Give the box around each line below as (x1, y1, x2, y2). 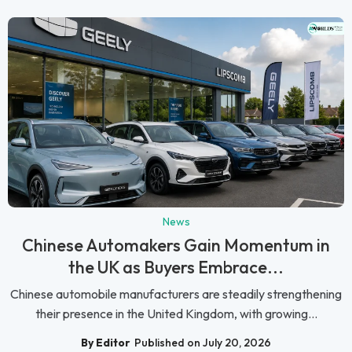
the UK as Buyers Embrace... (68, 255, 284, 278)
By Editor (81, 335, 130, 350)
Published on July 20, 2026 (134, 335, 271, 350)
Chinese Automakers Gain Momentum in (22, 233, 330, 256)
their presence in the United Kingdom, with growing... (35, 305, 317, 321)
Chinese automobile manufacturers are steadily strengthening (10, 285, 342, 302)
